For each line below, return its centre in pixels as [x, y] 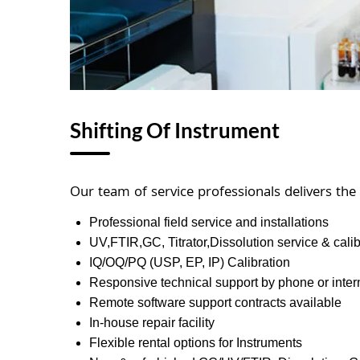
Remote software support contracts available [215, 303]
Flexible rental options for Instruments [196, 343]
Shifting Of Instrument [175, 130]
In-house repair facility [152, 323]
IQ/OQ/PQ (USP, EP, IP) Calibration [190, 262]
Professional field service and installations [209, 222]
